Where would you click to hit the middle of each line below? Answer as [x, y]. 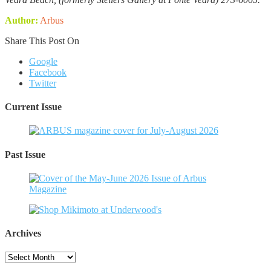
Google [43, 61]
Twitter [43, 83]
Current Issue [33, 107]
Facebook [48, 72]
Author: [21, 20]
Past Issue [25, 154]
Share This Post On [42, 41]
